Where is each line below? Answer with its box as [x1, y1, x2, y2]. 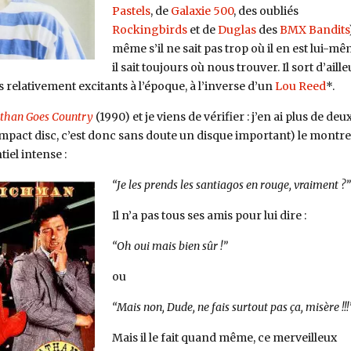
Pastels [111, 4, 150, 19]
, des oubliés [233, 4, 299, 19]
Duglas [217, 23, 256, 38]
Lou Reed [274, 79, 326, 94]
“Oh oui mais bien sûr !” [111, 238, 228, 253]
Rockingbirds [111, 23, 187, 38]
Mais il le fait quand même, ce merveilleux [111, 330, 337, 345]
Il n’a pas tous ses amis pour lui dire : [111, 208, 306, 223]
